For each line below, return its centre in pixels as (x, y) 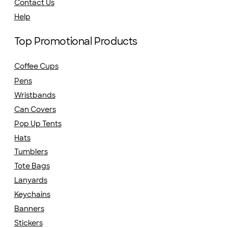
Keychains (32, 194)
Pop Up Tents (38, 123)
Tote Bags (32, 166)
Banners (29, 209)
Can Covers (35, 109)
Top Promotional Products (76, 42)
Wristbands (35, 95)
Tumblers (31, 151)
